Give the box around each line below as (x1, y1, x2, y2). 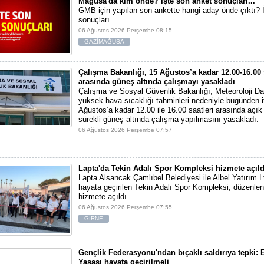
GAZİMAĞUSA (84, 38, 124, 45)
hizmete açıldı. (78, 192, 129, 202)
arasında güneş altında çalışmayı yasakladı (78, 77, 235, 87)
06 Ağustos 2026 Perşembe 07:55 (78, 204, 172, 211)
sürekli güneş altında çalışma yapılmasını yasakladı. (78, 115, 259, 124)
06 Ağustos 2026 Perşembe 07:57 (78, 127, 172, 134)
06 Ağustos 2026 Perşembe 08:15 (78, 27, 172, 34)
